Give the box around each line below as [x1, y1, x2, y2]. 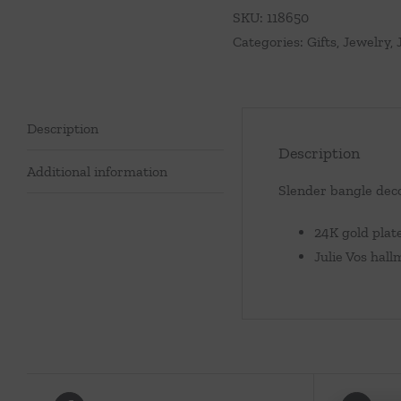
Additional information [27, 163, 167, 180]
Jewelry [343, 33, 390, 50]
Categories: [233, 33, 307, 50]
